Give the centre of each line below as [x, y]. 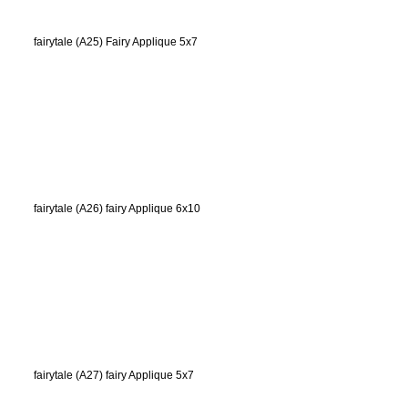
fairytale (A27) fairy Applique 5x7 [114, 375]
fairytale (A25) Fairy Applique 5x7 [116, 42]
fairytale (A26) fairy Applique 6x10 [117, 209]
